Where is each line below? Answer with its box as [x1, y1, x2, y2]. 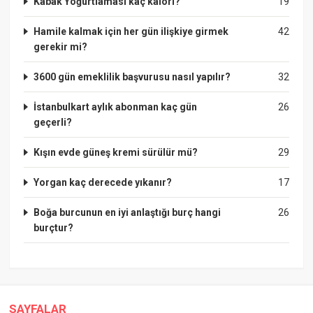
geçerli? [34, 116, 73, 128]
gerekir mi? [34, 41, 88, 52]
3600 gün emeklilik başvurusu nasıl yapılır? [34, 71, 231, 82]
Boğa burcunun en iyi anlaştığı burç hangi [34, 206, 221, 218]
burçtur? [34, 221, 74, 233]
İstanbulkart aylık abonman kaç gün [34, 101, 198, 112]
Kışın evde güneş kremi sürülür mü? [34, 146, 198, 158]
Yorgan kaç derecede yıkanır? [34, 176, 173, 188]
